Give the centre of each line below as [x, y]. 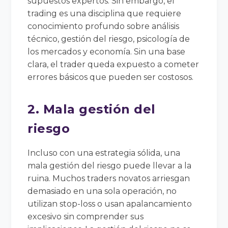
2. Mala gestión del [92, 109]
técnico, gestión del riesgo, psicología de [109, 39]
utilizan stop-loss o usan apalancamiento [110, 204]
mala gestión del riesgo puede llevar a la [110, 165]
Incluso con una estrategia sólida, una [104, 153]
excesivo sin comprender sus [86, 216]
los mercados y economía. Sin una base [107, 51]
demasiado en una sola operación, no [102, 191]
